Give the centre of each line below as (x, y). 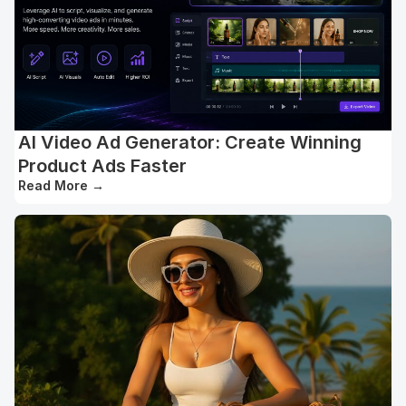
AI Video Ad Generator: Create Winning (190, 143)
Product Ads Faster (102, 166)
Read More (53, 186)
